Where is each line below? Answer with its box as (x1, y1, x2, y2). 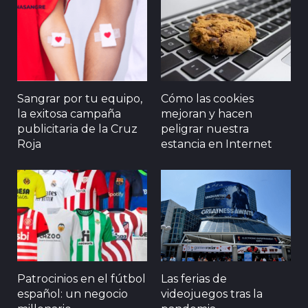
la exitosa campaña (17, 107, 121, 121)
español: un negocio (17, 287, 128, 300)
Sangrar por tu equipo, (17, 92, 142, 106)
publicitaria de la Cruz (17, 122, 137, 136)
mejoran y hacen (161, 107, 252, 121)
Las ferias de (161, 272, 227, 285)
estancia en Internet (161, 137, 272, 151)
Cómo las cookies (161, 92, 254, 106)
